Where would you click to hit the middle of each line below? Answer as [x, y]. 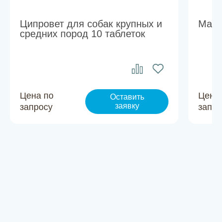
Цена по [37, 96]
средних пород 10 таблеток [83, 34]
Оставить [127, 97]
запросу [36, 107]
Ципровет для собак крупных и [91, 24]
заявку [127, 106]
